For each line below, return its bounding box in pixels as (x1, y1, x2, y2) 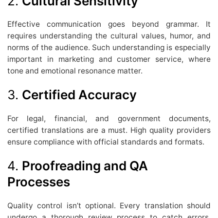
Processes (7, 174, 70, 190)
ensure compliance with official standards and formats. (7, 137, 204, 146)
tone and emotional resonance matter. (7, 66, 143, 76)
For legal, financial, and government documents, (7, 113, 211, 123)
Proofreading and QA (22, 158, 148, 174)
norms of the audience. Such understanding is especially (7, 43, 211, 53)
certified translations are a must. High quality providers (7, 125, 211, 135)
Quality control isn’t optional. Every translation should (7, 200, 211, 210)
